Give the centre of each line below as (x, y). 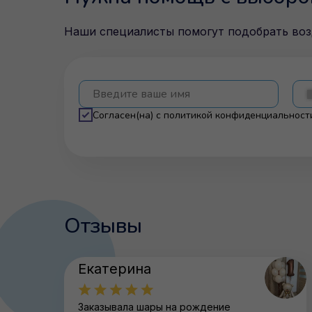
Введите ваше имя (141, 94)
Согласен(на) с (128, 115)
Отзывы (103, 226)
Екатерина (115, 269)
